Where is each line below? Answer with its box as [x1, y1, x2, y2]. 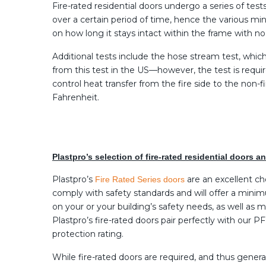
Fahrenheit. [52, 91, 99, 103]
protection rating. [52, 228, 126, 239]
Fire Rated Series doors [95, 174, 185, 184]
